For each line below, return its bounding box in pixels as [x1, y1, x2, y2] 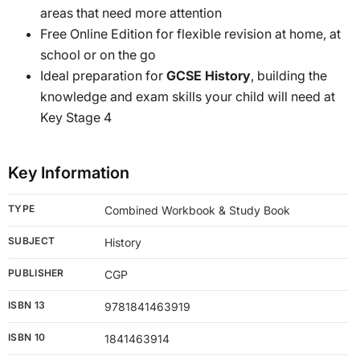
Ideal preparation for [40, 67, 166, 84]
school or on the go [40, 46, 156, 63]
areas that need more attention [40, 4, 222, 21]
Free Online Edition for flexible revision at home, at [40, 25, 341, 42]
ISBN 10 [8, 330, 46, 343]
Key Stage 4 [40, 108, 112, 125]
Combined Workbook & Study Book [104, 202, 290, 217]
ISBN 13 [8, 298, 46, 311]
